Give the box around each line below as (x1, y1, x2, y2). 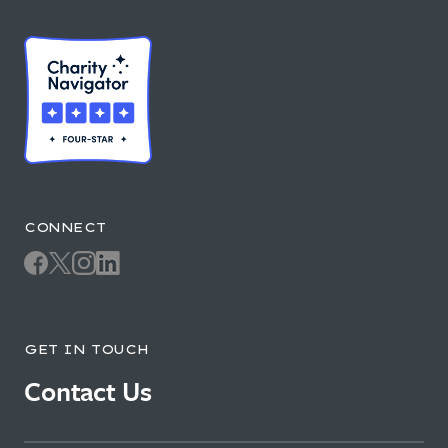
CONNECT (24, 219, 106, 235)
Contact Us (24, 372, 152, 410)
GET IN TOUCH (24, 341, 149, 357)
